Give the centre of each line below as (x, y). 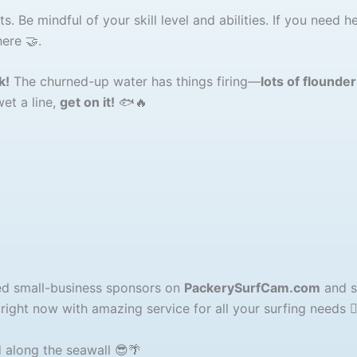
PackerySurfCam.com (252, 288)
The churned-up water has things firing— (135, 82)
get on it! (87, 102)
